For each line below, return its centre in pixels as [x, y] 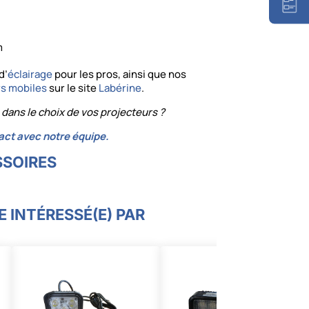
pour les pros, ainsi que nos [120, 74]
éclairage [30, 74]
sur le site [72, 88]
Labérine [119, 88]
